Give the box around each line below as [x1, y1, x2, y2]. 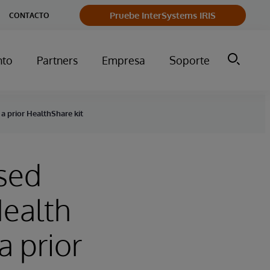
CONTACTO [9, 10, 49, 20]
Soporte [169, 54, 210, 67]
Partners [37, 54, 78, 67]
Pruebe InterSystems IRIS [110, 9, 216, 21]
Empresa [102, 54, 145, 67]
